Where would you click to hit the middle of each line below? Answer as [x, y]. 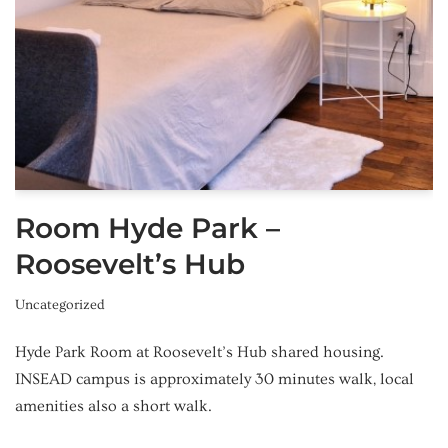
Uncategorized [60, 304]
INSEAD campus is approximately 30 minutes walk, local [214, 378]
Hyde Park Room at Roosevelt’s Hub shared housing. [199, 351]
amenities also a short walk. [113, 405]
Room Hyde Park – [147, 227]
